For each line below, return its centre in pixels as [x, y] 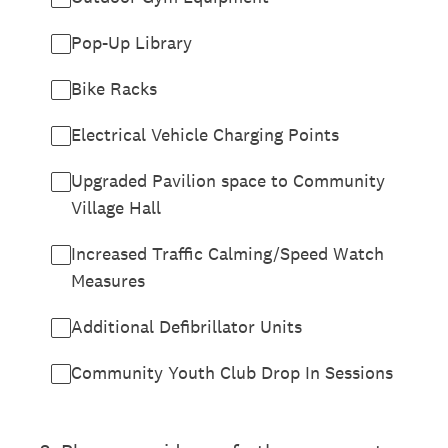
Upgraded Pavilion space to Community [228, 180]
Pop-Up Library [131, 42]
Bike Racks [114, 88]
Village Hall [116, 207]
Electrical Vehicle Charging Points [205, 134]
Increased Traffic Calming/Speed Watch [227, 253]
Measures [108, 280]
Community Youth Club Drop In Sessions [232, 372]
